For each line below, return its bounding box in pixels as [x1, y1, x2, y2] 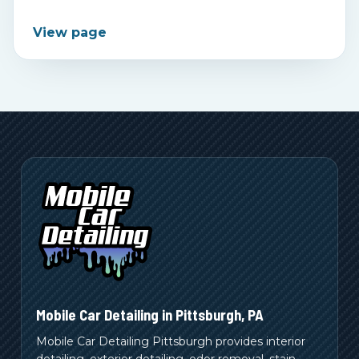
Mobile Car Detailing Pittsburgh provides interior [36, 333, 305, 349]
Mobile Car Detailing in [36, 305, 175, 324]
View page [33, 24, 107, 40]
